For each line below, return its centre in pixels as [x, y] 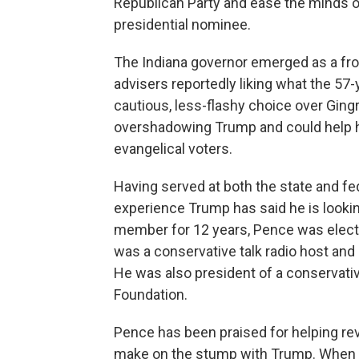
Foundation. [151, 295]
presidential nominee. [182, 25]
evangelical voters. [173, 149]
